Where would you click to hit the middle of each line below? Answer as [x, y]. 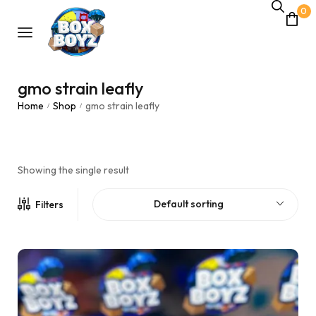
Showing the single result [73, 170]
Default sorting [188, 204]
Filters [49, 205]
